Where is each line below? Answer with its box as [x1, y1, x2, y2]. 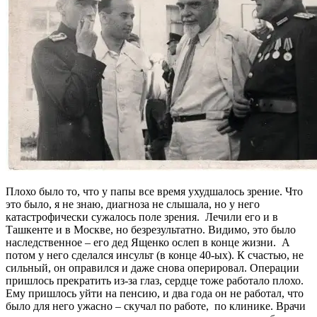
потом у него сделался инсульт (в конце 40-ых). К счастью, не [6, 248, 304, 261]
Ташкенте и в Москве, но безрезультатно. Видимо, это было [6, 223, 296, 236]
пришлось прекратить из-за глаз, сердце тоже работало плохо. [6, 274, 304, 287]
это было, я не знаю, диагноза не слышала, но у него [6, 197, 260, 210]
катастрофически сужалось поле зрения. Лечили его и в [6, 210, 278, 223]
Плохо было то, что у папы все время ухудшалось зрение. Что [6, 185, 303, 197]
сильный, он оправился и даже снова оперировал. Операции [6, 261, 299, 274]
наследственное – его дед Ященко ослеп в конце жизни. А [6, 236, 290, 248]
